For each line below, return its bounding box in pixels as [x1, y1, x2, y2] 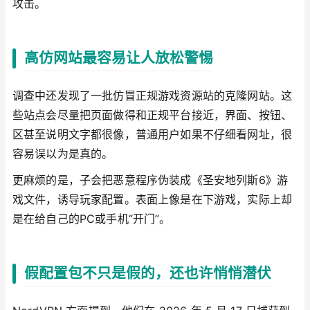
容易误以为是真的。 [12, 147, 113, 161]
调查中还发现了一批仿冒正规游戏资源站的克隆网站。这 [12, 89, 293, 103]
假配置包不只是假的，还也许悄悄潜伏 [24, 264, 271, 282]
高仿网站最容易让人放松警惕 [24, 49, 213, 67]
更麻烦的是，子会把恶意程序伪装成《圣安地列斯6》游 [12, 172, 288, 187]
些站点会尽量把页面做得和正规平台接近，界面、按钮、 [12, 108, 293, 122]
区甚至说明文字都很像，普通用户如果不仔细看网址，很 [12, 127, 293, 142]
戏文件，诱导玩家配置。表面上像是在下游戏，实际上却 [12, 192, 293, 206]
